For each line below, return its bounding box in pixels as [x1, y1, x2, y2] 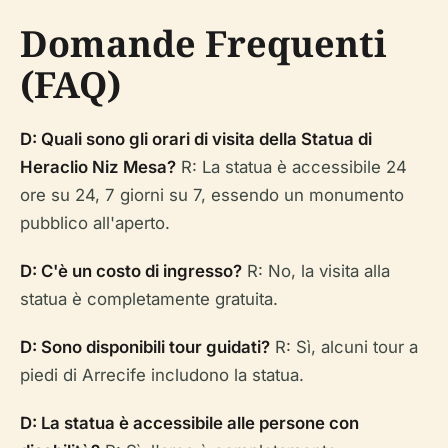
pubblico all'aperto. [20, 213, 170, 233]
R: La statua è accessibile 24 [176, 157, 407, 177]
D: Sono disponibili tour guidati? [20, 337, 270, 357]
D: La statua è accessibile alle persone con [20, 413, 359, 433]
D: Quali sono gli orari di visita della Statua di [20, 129, 372, 149]
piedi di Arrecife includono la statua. [20, 365, 304, 385]
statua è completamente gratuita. [20, 289, 278, 309]
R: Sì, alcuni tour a [270, 337, 418, 357]
